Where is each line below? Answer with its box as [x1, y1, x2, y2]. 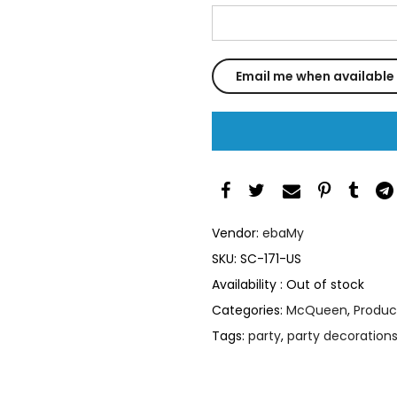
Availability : [212, 275, 286, 293]
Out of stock [286, 275, 364, 293]
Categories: [212, 300, 286, 319]
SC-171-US [240, 249, 301, 268]
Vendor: [212, 223, 262, 242]
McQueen [286, 300, 347, 319]
